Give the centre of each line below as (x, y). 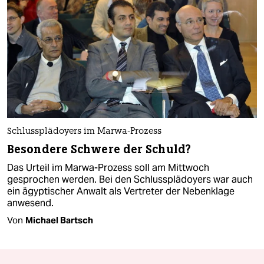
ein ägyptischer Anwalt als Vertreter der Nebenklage (121, 192)
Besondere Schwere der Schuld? (99, 150)
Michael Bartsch (59, 220)
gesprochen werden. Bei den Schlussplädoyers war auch (130, 180)
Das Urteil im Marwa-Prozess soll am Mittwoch (108, 168)
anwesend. (30, 203)
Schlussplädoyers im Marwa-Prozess (84, 132)
